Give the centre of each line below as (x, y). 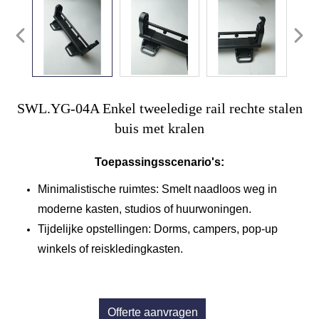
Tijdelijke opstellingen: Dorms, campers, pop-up (158, 229)
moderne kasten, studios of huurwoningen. (145, 209)
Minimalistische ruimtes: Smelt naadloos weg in (157, 189)
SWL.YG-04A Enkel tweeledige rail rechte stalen (159, 108)
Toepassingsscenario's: (159, 162)
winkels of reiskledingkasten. (110, 249)
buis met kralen (159, 128)
